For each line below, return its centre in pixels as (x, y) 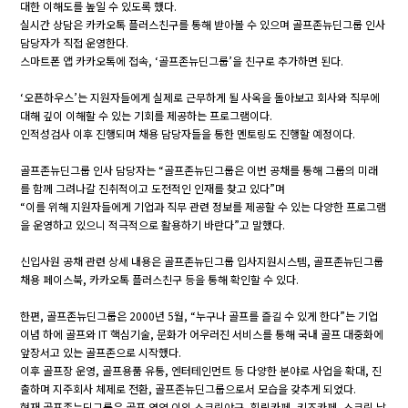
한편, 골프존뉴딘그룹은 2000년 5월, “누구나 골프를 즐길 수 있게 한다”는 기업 (199, 315)
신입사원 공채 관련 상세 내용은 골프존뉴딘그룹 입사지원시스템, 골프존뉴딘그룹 (202, 260)
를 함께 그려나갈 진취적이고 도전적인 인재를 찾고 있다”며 (153, 188)
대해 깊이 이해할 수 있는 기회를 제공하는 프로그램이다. (147, 115)
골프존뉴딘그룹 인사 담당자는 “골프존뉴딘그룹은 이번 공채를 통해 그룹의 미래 (199, 169)
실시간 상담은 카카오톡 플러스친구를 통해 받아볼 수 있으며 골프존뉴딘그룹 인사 (203, 24)
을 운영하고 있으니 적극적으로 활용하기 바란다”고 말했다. (153, 224)
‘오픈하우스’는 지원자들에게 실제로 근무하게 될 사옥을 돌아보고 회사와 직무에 (200, 97)
